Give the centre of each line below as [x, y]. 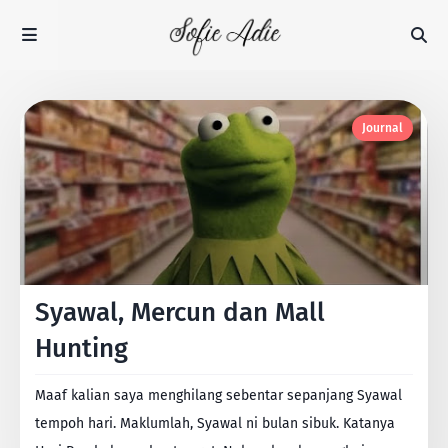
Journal [382, 128]
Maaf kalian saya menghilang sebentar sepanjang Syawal [218, 395]
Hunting [81, 348]
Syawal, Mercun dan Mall [180, 312]
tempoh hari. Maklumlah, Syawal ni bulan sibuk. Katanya [215, 423]
